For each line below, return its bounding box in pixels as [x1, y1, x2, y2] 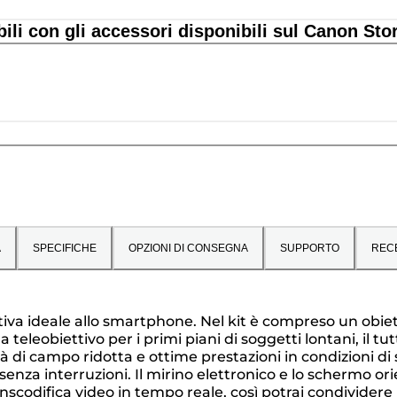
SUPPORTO [279, 242, 339, 255]
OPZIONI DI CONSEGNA [128, 242, 248, 255]
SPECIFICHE [32, 242, 97, 255]
